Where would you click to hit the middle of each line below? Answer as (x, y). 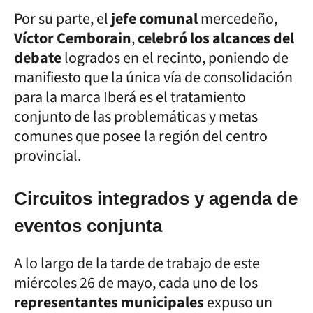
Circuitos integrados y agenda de (156, 198)
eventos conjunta (88, 225)
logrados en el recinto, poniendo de (176, 58)
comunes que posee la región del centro (141, 136)
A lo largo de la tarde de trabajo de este (137, 263)
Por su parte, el (63, 19)
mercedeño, (239, 19)
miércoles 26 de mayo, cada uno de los (136, 283)
